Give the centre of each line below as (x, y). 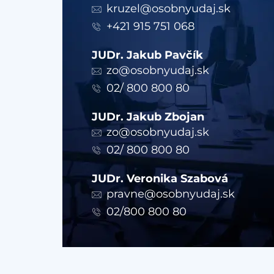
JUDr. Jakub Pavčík (147, 55)
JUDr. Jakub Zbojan (148, 117)
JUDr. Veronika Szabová (160, 179)
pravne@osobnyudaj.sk (171, 194)
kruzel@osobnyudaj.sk (168, 9)
